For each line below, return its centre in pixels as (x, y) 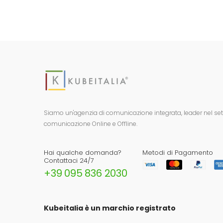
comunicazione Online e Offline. (91, 123)
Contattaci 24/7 (69, 160)
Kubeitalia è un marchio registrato (110, 208)
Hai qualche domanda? (83, 152)
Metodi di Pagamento (178, 152)
